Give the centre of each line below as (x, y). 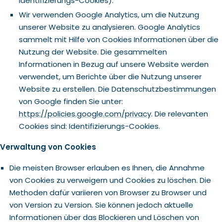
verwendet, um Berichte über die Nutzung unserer (110, 77)
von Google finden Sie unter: (71, 101)
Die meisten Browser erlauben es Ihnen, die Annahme (107, 168)
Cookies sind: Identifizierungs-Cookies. (89, 126)
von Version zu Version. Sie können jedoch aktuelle (101, 205)
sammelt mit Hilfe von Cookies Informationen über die (118, 39)
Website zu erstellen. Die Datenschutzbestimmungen (117, 89)
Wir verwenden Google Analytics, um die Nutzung (109, 15)
